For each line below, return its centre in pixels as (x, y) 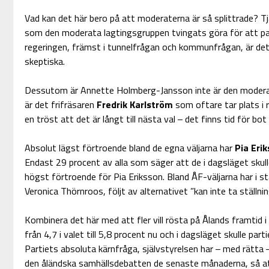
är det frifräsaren (59, 105)
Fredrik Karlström (133, 105)
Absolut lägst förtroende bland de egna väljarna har (129, 148)
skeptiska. (44, 62)
